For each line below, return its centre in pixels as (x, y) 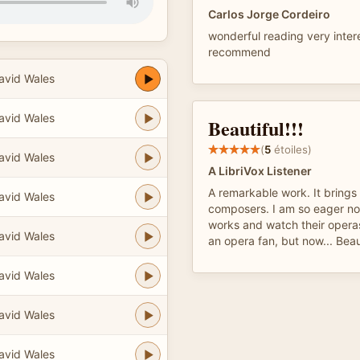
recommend (239, 52)
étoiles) (291, 149)
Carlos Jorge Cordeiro (269, 14)
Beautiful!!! (256, 128)
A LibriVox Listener (260, 171)
